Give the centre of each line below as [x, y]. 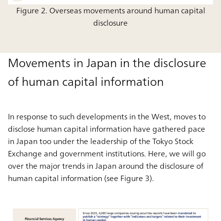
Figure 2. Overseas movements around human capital [110, 11]
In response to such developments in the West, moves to [107, 117]
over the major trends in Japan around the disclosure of [106, 166]
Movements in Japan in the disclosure [107, 63]
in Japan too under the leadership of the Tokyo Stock [101, 141]
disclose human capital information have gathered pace [107, 129]
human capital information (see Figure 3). [81, 178]
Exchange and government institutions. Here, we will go [107, 154]
